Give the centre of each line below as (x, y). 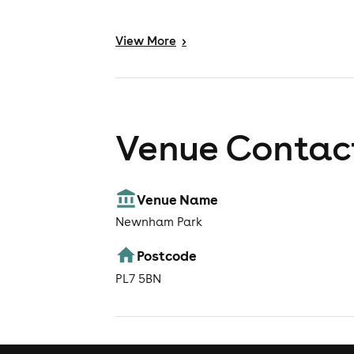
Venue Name (178, 199)
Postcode (167, 256)
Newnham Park (159, 222)
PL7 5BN (138, 278)
